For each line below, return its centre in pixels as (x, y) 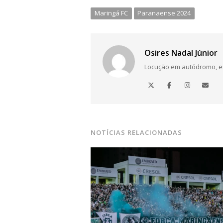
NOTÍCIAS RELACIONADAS (137, 133)
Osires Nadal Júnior (181, 53)
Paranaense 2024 (164, 13)
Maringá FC (111, 13)
